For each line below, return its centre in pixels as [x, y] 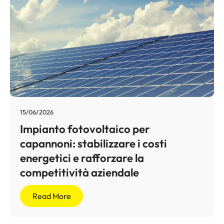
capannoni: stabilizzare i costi [93, 143]
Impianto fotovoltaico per [85, 129]
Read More [51, 196]
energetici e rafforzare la [82, 158]
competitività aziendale [79, 172]
